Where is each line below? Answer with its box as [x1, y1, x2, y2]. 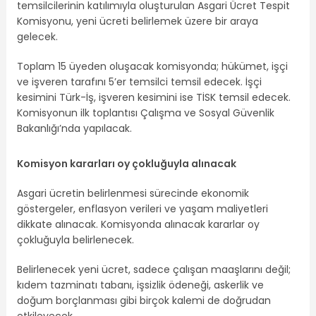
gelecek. [16, 29, 58, 44]
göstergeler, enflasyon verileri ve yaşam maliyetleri [16, 202, 268, 217]
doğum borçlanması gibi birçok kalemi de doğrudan [16, 293, 271, 308]
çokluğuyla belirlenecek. [16, 233, 134, 248]
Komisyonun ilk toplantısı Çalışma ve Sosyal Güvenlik [16, 105, 274, 120]
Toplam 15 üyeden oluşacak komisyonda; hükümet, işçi [16, 59, 288, 73]
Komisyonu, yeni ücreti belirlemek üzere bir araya [16, 13, 258, 28]
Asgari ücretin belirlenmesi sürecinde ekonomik [16, 186, 249, 201]
